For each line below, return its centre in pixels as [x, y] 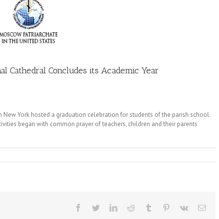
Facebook [97, 207]
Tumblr [163, 207]
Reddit [145, 207]
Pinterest [183, 207]
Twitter [110, 207]
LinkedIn [131, 207]
